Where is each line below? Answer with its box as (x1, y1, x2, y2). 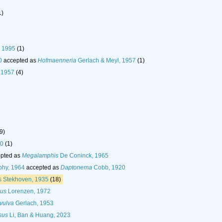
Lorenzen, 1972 (6, 188, 51, 195)
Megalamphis (22, 152, 58, 160)
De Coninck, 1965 (58, 152, 109, 160)
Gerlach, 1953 (14, 200, 54, 207)
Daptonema (60, 164, 92, 171)
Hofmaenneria (38, 57, 76, 64)
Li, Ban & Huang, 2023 (8, 212, 70, 219)
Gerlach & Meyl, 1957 (76, 57, 136, 64)
